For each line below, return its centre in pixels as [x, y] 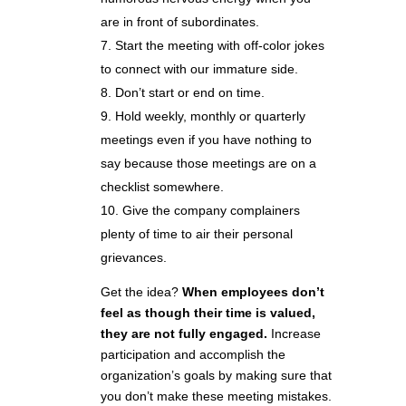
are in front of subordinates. [179, 22]
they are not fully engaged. [184, 334]
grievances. [133, 258]
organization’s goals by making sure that [216, 376]
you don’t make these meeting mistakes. [216, 396]
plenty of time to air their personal [196, 234]
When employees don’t [253, 292]
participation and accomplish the [193, 355]
